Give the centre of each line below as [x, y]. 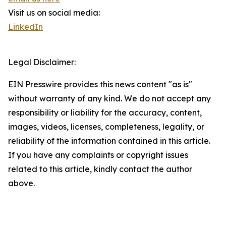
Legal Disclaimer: [42, 62]
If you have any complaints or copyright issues [98, 155]
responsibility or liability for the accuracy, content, [105, 113]
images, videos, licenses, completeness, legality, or [106, 127]
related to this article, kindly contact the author [100, 169]
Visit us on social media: [54, 13]
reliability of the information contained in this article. [109, 141]
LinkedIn [25, 27]
